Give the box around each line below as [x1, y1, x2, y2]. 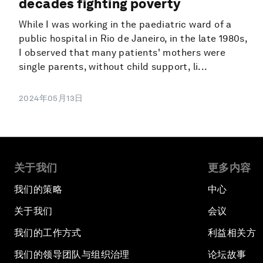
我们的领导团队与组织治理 [14, 249, 130, 261]
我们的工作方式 [14, 227, 82, 239]
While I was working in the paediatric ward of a [19, 19, 232, 31]
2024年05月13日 [19, 93, 83, 103]
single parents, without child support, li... [19, 61, 208, 73]
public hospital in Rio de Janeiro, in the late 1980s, [19, 33, 248, 45]
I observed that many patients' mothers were [19, 47, 226, 59]
